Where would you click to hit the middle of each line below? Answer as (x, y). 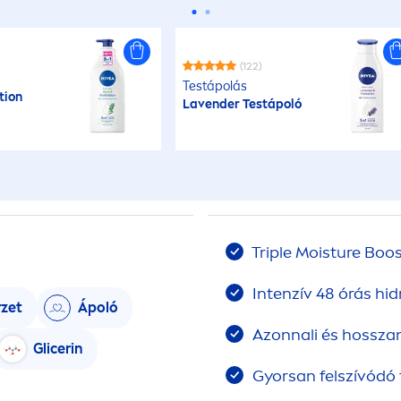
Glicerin (58, 349)
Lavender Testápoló (242, 104)
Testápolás (214, 86)
